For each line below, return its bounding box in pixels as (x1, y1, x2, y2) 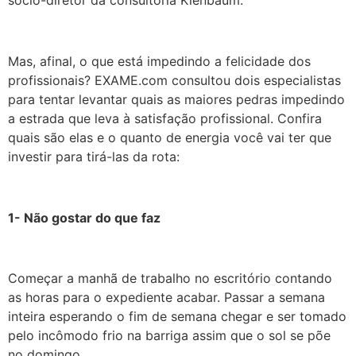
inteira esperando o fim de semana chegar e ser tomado (8, 308, 346, 325)
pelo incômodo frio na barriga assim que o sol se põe (8, 327, 331, 344)
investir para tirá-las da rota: (8, 148, 180, 164)
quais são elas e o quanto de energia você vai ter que (8, 129, 331, 145)
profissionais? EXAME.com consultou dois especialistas (8, 72, 341, 88)
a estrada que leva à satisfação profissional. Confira (8, 110, 322, 126)
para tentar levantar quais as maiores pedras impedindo (8, 91, 345, 107)
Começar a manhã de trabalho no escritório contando (8, 270, 332, 287)
